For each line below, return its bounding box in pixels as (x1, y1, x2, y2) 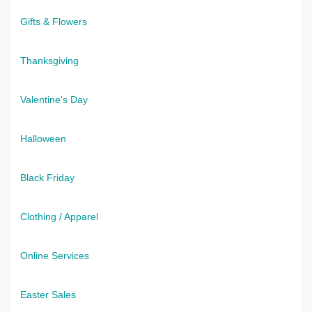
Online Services (20, 249, 89, 261)
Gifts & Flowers (20, 15, 87, 27)
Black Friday (20, 171, 75, 183)
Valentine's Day (20, 93, 88, 105)
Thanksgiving (20, 54, 79, 66)
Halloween (20, 132, 66, 144)
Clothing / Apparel (20, 210, 98, 222)
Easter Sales (20, 288, 76, 300)
